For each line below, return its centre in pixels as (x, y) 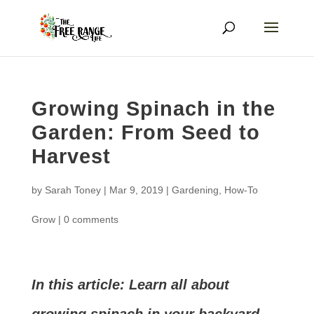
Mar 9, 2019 (136, 190)
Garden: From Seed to (145, 132)
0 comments (91, 219)
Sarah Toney (73, 190)
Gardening (195, 190)
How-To (241, 190)
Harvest (71, 156)
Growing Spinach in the (153, 109)
